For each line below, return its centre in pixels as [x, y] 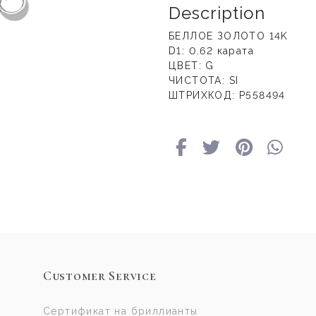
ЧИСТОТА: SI [204, 81]
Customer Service [99, 276]
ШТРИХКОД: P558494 [227, 96]
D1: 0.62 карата [211, 51]
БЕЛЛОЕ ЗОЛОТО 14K [229, 36]
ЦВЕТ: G [192, 66]
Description [217, 13]
